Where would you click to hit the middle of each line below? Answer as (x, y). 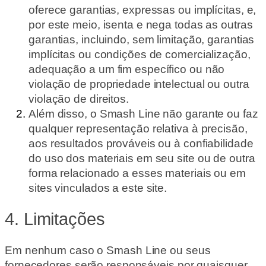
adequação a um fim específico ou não (127, 69)
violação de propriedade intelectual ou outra (139, 84)
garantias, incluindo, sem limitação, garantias (142, 40)
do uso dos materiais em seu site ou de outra (142, 159)
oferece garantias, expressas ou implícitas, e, (142, 10)
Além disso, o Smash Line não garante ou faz (143, 114)
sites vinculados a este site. (98, 188)
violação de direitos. (79, 99)
